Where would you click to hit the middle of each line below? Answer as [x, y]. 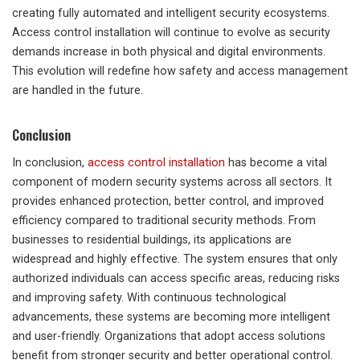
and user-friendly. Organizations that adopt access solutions [169, 337]
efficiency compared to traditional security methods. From [164, 221]
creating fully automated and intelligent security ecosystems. [171, 14]
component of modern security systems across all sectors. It [172, 182]
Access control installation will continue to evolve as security [171, 33]
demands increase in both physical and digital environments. [169, 52]
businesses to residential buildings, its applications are [152, 240]
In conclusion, [50, 163]
